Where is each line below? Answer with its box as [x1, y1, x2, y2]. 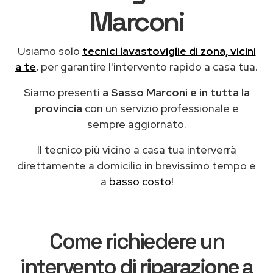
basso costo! [108, 174, 173, 188]
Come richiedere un [49, 227, 224, 255]
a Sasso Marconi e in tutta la [102, 85, 250, 99]
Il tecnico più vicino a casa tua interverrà [37, 142, 236, 157]
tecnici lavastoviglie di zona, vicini [82, 43, 256, 58]
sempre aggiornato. [87, 116, 186, 131]
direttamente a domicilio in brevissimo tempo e [17, 158, 256, 172]
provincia [34, 101, 82, 115]
